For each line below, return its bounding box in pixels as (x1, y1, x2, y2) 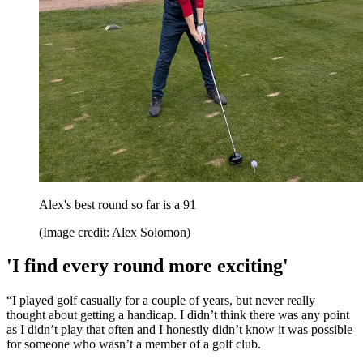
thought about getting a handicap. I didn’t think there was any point (6, 308, 349, 322)
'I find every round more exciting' (6, 255, 288, 277)
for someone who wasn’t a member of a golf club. (6, 337, 261, 352)
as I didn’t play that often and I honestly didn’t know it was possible (6, 322, 352, 337)
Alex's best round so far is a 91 (39, 197, 196, 211)
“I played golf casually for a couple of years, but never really (6, 293, 315, 308)
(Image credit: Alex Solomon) (39, 224, 190, 239)
